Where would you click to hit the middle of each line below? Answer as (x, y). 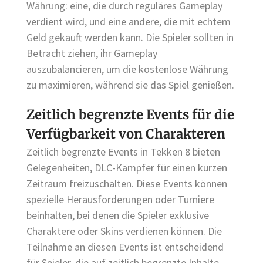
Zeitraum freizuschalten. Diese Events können (127, 183)
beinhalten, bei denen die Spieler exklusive (118, 215)
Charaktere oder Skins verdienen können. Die (124, 231)
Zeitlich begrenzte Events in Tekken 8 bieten (123, 151)
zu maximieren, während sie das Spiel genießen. (130, 85)
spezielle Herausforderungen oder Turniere (120, 199)
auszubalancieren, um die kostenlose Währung (127, 69)
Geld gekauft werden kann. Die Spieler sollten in (130, 38)
